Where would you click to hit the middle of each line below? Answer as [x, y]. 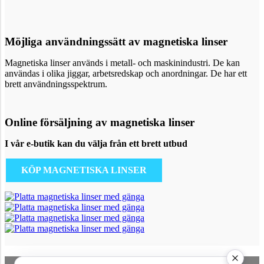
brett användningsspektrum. [56, 84]
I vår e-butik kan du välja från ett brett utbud [96, 143]
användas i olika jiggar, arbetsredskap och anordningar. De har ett [126, 73]
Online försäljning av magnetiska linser [100, 122]
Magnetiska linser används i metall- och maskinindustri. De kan [122, 63]
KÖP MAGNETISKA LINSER [84, 170]
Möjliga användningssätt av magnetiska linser [116, 42]
